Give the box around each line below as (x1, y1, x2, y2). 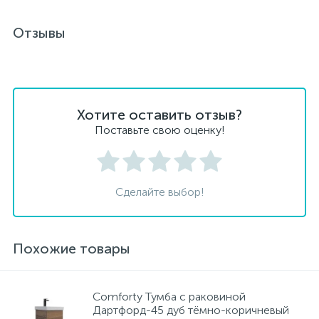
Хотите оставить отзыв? (77, 106, 242, 123)
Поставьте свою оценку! (94, 123, 225, 137)
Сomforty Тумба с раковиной (93, 290, 246, 303)
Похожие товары (13, 240, 130, 257)
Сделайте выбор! (115, 185, 204, 199)
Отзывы (13, 24, 66, 41)
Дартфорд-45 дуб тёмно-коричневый (93, 303, 289, 317)
